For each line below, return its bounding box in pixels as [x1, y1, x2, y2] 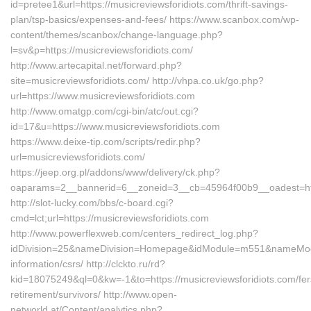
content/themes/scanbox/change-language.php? [10, 29, 223, 40]
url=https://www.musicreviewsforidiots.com [10, 90, 195, 101]
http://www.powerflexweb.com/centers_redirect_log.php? [10, 228, 258, 239]
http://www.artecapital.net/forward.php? [10, 60, 182, 71]
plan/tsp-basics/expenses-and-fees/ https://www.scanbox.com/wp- [10, 14, 299, 25]
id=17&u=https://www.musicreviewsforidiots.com [10, 121, 220, 132]
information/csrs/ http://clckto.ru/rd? [10, 258, 165, 269]
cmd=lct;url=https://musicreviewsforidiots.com [10, 212, 209, 224]
